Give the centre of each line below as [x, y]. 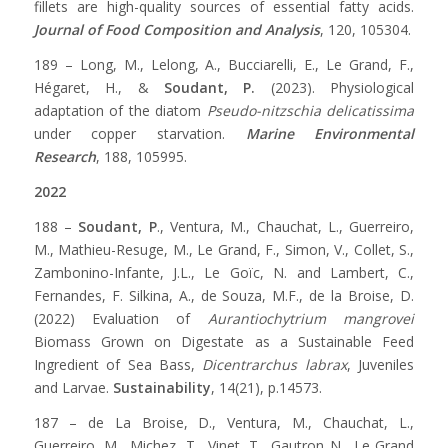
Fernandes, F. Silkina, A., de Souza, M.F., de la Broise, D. [224, 296]
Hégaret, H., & [98, 88]
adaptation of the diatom [120, 111]
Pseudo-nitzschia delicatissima [310, 111]
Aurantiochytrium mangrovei [311, 319]
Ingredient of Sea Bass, [118, 365]
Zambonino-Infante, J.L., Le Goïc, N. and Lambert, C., [224, 273]
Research [64, 157]
